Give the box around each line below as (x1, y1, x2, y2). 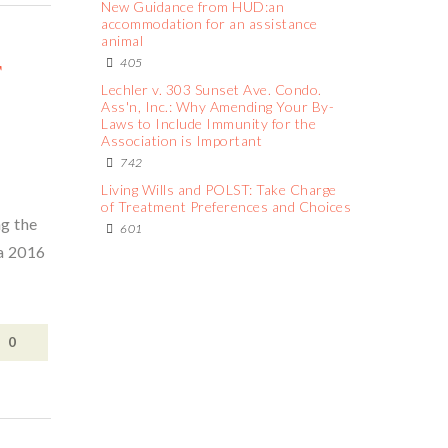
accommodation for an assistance (101, 15, 318, 32)
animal (101, 32, 143, 49)
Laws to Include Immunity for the (101, 115, 316, 132)
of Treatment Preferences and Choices (101, 198, 351, 215)
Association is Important (101, 132, 262, 149)
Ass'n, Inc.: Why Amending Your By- (101, 98, 334, 115)
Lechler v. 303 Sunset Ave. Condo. (101, 81, 322, 98)
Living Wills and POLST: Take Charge (101, 181, 337, 198)
